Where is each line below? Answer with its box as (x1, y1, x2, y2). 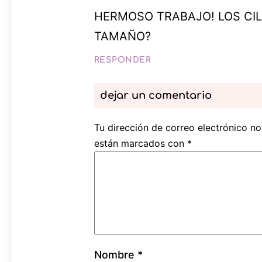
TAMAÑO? (94, 29, 151, 43)
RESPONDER (94, 55, 151, 64)
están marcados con (94, 137, 187, 149)
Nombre (94, 248, 137, 261)
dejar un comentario (99, 89, 212, 101)
